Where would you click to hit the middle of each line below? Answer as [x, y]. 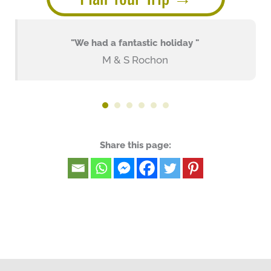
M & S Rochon [135, 60]
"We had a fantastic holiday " [135, 42]
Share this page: [135, 145]
